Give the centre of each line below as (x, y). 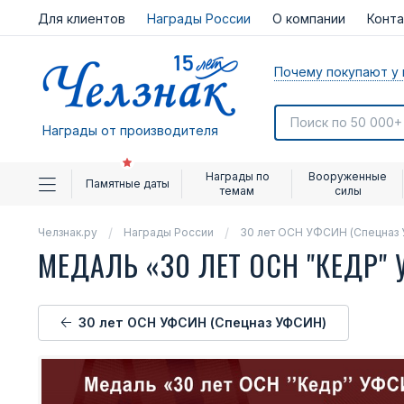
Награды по (237, 176)
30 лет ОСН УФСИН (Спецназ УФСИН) (202, 322)
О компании (309, 18)
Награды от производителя (130, 130)
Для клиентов (82, 18)
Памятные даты (127, 184)
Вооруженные (348, 176)
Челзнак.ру (68, 232)
